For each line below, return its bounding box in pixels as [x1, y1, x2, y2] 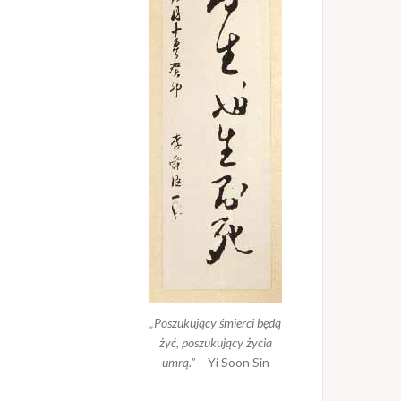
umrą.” [161, 354, 195, 371]
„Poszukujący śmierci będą [149, 315, 281, 331]
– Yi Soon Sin [194, 354, 269, 371]
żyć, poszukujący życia [158, 335, 272, 351]
